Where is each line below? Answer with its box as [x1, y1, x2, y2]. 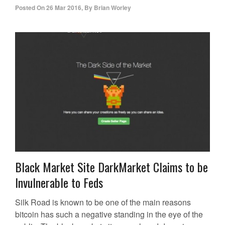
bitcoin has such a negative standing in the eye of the [15, 208, 203, 220]
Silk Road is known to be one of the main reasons [15, 196, 191, 208]
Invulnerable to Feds [15, 173, 103, 192]
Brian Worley [94, 3, 131, 13]
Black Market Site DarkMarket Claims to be [15, 158, 208, 176]
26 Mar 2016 [46, 3, 81, 13]
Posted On [15, 3, 45, 13]
